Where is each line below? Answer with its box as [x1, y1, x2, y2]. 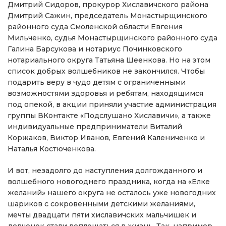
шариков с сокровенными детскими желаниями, [8, 199, 195, 209]
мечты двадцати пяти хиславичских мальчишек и [8, 210, 196, 220]
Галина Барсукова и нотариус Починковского [8, 44, 182, 54]
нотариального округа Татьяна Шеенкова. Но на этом [8, 55, 210, 65]
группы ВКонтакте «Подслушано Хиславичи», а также [8, 111, 211, 121]
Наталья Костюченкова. [8, 144, 96, 154]
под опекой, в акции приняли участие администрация [8, 100, 216, 109]
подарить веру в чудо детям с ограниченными [8, 78, 186, 87]
